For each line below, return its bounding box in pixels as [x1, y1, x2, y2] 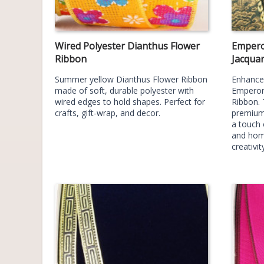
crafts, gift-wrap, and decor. [55, 107, 160, 118]
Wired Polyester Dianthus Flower [55, 39, 200, 52]
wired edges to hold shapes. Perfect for [55, 96, 205, 107]
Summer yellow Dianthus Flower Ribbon [55, 74, 207, 85]
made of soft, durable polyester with [55, 85, 194, 96]
